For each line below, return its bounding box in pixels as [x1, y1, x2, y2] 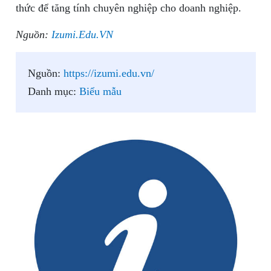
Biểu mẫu [79, 85, 122, 98]
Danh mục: [27, 85, 79, 98]
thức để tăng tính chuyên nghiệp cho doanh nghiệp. [15, 2, 241, 15]
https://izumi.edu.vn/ [63, 67, 154, 80]
